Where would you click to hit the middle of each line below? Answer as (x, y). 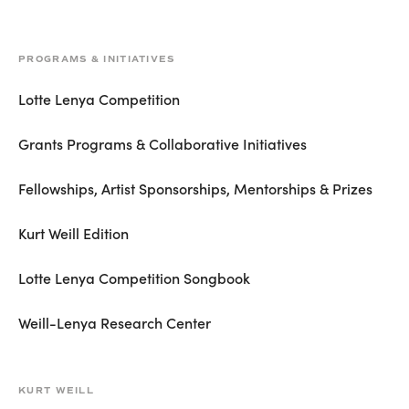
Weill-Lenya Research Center (115, 322)
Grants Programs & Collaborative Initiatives (163, 143)
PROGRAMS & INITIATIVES (97, 58)
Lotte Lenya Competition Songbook (134, 277)
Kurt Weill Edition (73, 232)
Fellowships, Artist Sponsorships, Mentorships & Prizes (195, 188)
